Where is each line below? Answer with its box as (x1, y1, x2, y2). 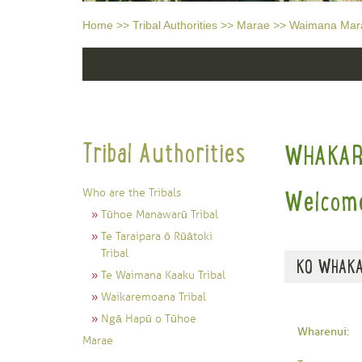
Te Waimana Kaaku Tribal (101, 268, 225, 283)
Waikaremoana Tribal (101, 290, 206, 305)
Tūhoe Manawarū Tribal (101, 208, 218, 222)
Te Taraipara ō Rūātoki (101, 229, 213, 244)
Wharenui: (297, 325, 349, 339)
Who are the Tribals (82, 186, 181, 200)
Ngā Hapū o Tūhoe (101, 312, 196, 326)
